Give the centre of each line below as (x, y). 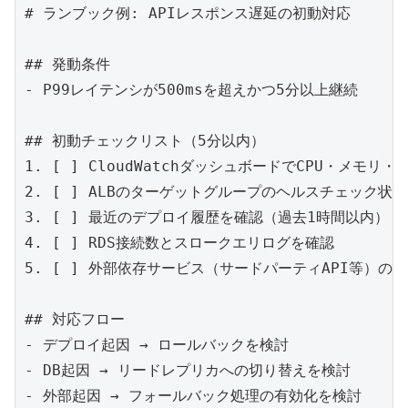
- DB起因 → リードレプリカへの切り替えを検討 (188, 371)
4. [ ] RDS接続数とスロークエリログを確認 (179, 243)
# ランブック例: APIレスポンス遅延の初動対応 (188, 14)
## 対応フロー (75, 320)
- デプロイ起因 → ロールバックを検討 (157, 345)
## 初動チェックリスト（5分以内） (145, 141)
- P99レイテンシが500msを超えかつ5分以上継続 (191, 90)
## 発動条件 (67, 65)
